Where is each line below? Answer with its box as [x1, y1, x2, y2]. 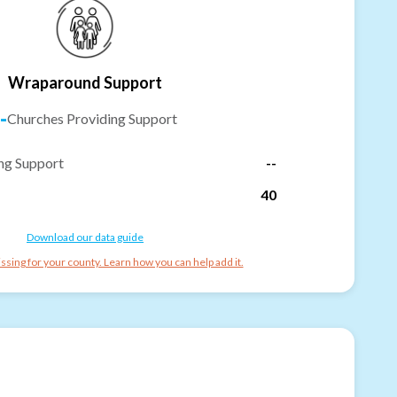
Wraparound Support [8, 72, 162, 92]
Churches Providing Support [7, 109, 177, 127]
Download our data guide [27, 230, 144, 244]
